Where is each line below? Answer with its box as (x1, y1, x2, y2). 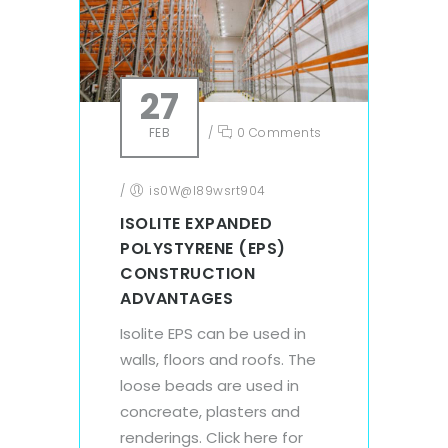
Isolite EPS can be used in (120, 322, 306, 344)
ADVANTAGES (120, 286, 233, 310)
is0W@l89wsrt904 (149, 181, 266, 199)
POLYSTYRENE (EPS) (120, 236, 286, 260)
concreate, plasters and (120, 400, 300, 422)
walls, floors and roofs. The (120, 348, 316, 370)
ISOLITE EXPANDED (120, 211, 272, 235)
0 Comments (233, 123, 322, 141)
